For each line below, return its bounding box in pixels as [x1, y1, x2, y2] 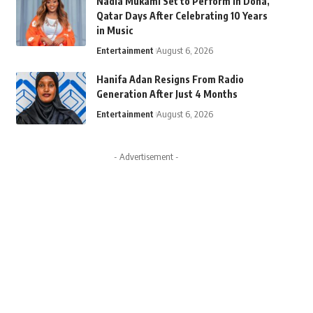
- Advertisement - [113, 151, 179, 162]
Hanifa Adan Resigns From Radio [96, 73, 244, 85]
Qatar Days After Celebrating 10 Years [96, 10, 268, 22]
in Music [96, 24, 133, 36]
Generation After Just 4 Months [96, 88, 238, 100]
